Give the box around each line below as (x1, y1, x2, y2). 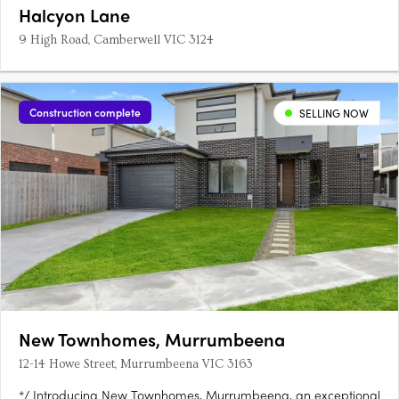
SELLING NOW (299, 105, 369, 122)
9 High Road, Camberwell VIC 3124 (19, 33, 214, 48)
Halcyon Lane (19, 2, 130, 28)
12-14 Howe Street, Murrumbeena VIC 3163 (19, 357, 253, 372)
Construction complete (29, 104, 141, 121)
